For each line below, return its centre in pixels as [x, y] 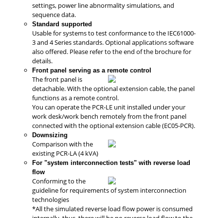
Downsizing [50, 135]
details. [42, 61]
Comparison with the [63, 144]
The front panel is [57, 79]
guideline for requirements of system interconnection [109, 190]
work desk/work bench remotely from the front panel [109, 116]
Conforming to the [59, 181]
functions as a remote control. [75, 98]
